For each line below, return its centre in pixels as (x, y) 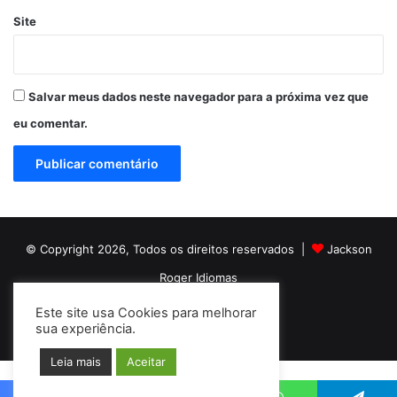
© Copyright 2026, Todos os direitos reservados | (168, 249)
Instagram (285, 320)
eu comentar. (51, 123)
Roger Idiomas (198, 277)
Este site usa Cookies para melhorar (146, 313)
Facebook (200, 320)
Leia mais (76, 362)
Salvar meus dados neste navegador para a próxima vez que (198, 96)
